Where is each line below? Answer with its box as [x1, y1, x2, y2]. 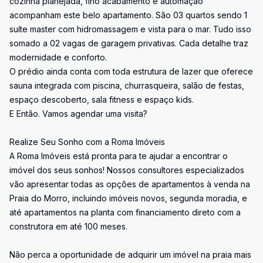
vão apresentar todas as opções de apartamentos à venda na [9, 179, 250, 189]
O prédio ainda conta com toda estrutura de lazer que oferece [9, 66, 253, 76]
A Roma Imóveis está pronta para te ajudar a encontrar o [9, 151, 228, 161]
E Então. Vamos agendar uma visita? [9, 109, 147, 119]
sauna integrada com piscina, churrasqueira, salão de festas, [9, 80, 244, 90]
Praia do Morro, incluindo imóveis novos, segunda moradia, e [9, 193, 247, 203]
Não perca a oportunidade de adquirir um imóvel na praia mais [9, 249, 251, 259]
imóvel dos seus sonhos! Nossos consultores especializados [9, 165, 244, 175]
